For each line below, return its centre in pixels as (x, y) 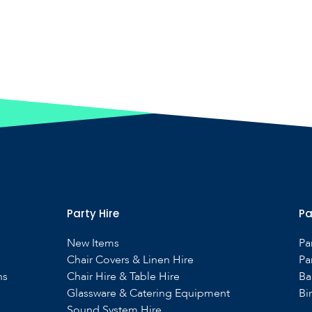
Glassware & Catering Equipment (148, 293)
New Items (93, 243)
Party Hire (93, 213)
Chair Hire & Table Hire (123, 276)
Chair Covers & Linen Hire (130, 260)
